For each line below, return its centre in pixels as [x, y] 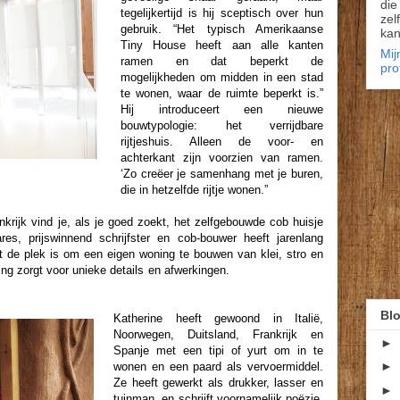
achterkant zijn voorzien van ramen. [222, 158]
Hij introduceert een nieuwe [222, 109]
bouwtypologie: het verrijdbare [222, 125]
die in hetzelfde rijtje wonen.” [194, 190]
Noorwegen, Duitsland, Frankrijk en [218, 334]
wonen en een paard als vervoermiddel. [218, 367]
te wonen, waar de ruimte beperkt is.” [222, 93]
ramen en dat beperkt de [222, 61]
